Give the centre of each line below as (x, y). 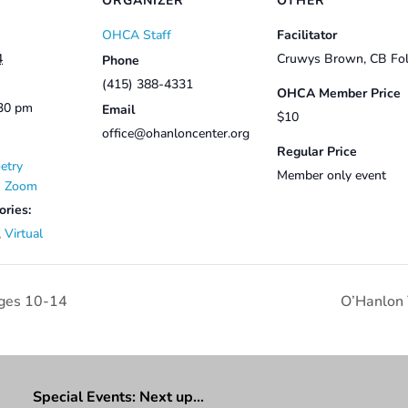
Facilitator (307, 35)
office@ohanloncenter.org (176, 133)
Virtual (24, 233)
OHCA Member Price (339, 93)
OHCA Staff (137, 35)
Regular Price (317, 151)
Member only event (331, 175)
